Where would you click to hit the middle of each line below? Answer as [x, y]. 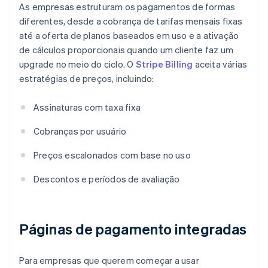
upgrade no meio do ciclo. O [77, 64]
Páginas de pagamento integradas [133, 229]
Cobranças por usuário [80, 131]
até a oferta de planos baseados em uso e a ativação [129, 36]
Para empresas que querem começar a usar [109, 261]
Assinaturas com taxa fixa [87, 107]
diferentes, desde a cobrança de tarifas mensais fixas [131, 21]
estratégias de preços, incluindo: [87, 79]
